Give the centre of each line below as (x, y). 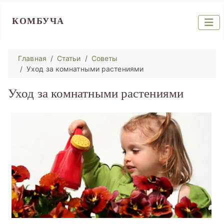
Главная (32, 58)
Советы (104, 58)
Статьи (69, 58)
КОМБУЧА (38, 21)
